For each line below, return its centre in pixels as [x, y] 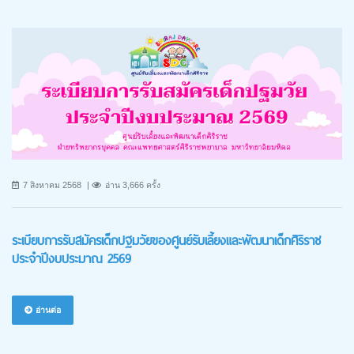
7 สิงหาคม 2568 [52, 185]
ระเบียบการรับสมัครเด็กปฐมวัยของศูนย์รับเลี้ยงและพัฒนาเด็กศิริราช [166, 240]
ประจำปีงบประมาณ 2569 [72, 258]
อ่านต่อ [47, 309]
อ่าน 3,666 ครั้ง [133, 185]
